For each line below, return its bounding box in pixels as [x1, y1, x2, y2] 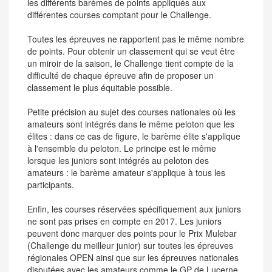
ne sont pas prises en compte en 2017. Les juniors [27, 214, 222, 227]
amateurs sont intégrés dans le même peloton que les [27, 117, 234, 130]
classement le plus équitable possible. [27, 81, 172, 93]
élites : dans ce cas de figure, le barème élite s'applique [27, 129, 240, 142]
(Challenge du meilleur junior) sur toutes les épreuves [27, 239, 233, 251]
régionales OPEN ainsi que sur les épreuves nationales [27, 251, 239, 263]
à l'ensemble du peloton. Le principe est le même [27, 141, 216, 154]
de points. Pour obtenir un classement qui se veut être [27, 44, 235, 57]
